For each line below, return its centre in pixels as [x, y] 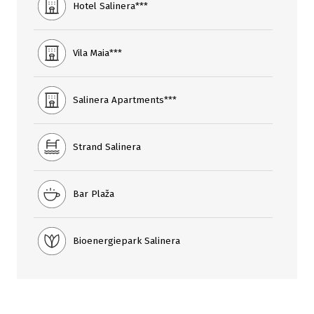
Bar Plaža [94, 194]
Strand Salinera [107, 147]
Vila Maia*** [97, 53]
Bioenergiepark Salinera [127, 241]
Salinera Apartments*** [125, 100]
